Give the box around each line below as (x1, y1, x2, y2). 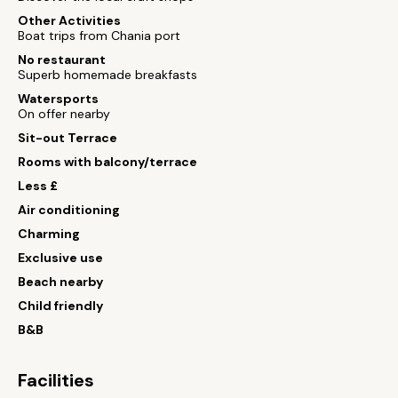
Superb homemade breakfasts (18, 67, 197, 83)
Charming (18, 226, 80, 242)
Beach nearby (18, 274, 103, 290)
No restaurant (18, 52, 106, 68)
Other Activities (18, 12, 121, 28)
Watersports (18, 91, 99, 107)
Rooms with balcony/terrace (18, 154, 197, 170)
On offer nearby (18, 106, 110, 122)
